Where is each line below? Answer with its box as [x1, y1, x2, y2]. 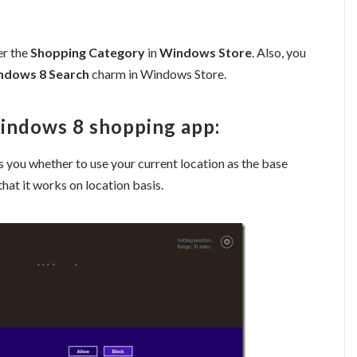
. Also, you [252, 44, 306, 60]
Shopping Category [30, 44, 145, 60]
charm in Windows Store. [89, 65, 226, 81]
